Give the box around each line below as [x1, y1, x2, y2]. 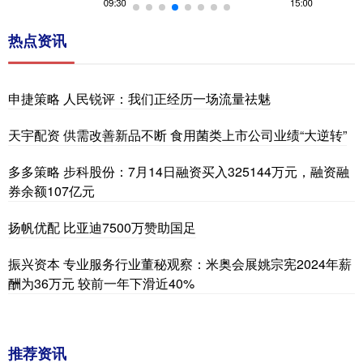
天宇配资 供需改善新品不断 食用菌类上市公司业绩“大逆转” [8, 125, 347, 144]
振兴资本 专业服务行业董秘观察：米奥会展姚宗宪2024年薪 [8, 254, 352, 273]
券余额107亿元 [8, 181, 95, 200]
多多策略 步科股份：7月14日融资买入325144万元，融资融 [8, 161, 349, 181]
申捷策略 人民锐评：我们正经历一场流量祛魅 [8, 88, 271, 108]
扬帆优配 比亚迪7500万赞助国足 [8, 217, 196, 237]
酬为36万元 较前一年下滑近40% [8, 273, 194, 293]
